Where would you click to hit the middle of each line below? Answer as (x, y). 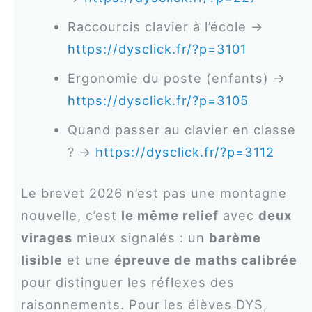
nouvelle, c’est (71, 215)
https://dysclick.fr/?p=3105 (158, 100)
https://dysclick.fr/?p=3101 (157, 48)
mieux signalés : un (140, 237)
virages (46, 237)
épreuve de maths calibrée (205, 259)
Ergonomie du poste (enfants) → (177, 78)
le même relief (170, 215)
